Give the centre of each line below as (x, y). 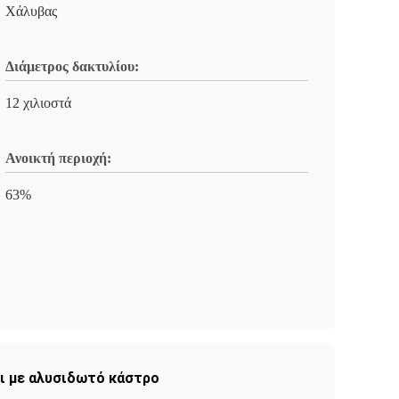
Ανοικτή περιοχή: (58, 158)
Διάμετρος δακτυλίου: (72, 66)
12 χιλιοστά (38, 103)
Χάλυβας (31, 11)
